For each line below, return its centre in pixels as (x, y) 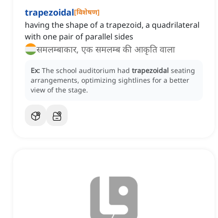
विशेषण (87, 12)
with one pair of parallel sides (79, 37)
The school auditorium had (87, 71)
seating (183, 71)
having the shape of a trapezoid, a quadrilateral (112, 25)
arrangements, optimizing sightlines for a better (110, 80)
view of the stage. (59, 90)
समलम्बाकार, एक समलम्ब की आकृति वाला (106, 49)
